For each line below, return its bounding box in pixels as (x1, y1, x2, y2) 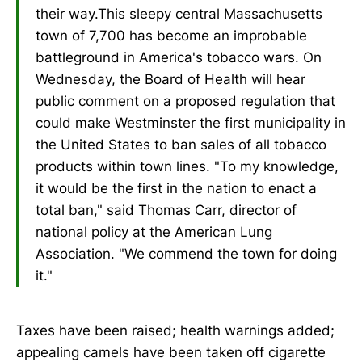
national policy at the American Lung (36, 223, 272, 240)
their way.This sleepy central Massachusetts (36, 5, 322, 22)
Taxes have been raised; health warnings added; (16, 322, 335, 339)
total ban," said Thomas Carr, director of (36, 201, 297, 218)
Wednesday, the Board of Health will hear (36, 70, 305, 87)
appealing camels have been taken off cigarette (16, 343, 326, 360)
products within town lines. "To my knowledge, (36, 158, 339, 175)
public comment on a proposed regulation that (36, 92, 335, 109)
